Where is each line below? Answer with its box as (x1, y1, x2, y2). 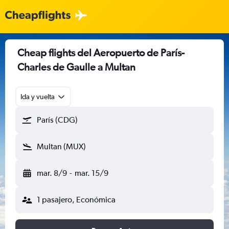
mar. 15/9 (74, 168, 108, 178)
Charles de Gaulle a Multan (17, 61, 135, 73)
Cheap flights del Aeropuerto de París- (17, 47, 185, 58)
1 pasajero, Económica (37, 195, 116, 204)
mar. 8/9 (37, 168, 67, 178)
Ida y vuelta (20, 93, 55, 101)
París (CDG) (37, 115, 78, 125)
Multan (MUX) (37, 142, 86, 151)
